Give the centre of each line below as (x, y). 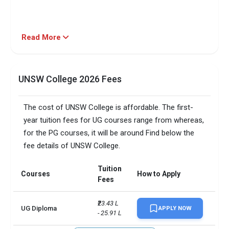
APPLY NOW (175, 209)
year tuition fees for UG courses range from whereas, (114, 120)
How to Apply (159, 174)
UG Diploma (39, 209)
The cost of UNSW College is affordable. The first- (109, 108)
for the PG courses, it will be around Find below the (109, 133)
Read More (42, 38)
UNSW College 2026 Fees (70, 79)
